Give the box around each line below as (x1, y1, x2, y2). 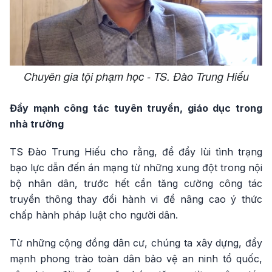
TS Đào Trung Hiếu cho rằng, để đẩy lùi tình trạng (10, 146, 262, 158)
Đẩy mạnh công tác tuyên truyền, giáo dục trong (10, 102, 262, 115)
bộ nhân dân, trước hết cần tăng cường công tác (10, 177, 262, 190)
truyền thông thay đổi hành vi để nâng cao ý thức (10, 193, 262, 206)
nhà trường (10, 118, 64, 131)
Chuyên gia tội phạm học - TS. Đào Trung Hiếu (23, 69, 249, 84)
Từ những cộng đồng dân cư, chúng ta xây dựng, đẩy (10, 237, 262, 250)
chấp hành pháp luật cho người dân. (10, 209, 178, 222)
